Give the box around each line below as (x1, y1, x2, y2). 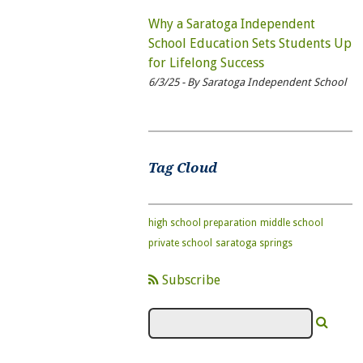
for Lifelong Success (147, 54, 264, 70)
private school (147, 237, 212, 249)
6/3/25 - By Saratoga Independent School (147, 75, 346, 88)
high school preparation (147, 216, 257, 228)
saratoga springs (215, 237, 293, 249)
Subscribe (158, 271, 220, 288)
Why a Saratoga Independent (147, 15, 315, 32)
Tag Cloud (147, 160, 217, 177)
